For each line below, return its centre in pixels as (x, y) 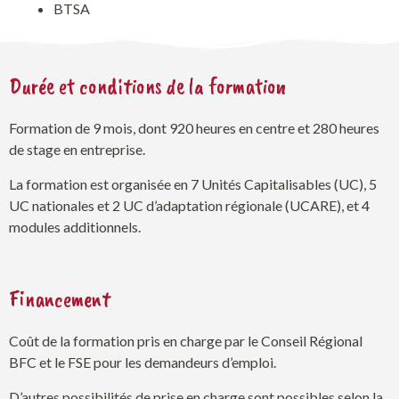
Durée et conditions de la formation (147, 87)
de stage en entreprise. (77, 150)
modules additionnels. (75, 226)
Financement (60, 300)
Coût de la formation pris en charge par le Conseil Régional (186, 341)
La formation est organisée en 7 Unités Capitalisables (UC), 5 (193, 183)
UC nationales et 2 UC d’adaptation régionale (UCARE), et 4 (189, 205)
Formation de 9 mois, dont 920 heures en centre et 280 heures (194, 128)
